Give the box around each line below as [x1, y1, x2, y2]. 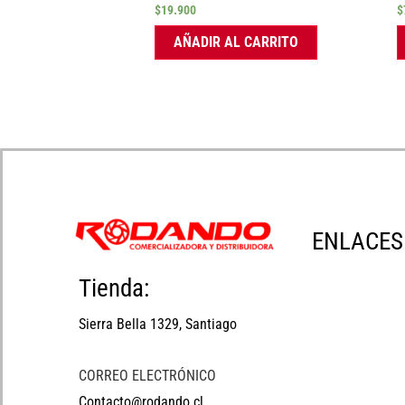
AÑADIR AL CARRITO [174, 33, 299, 52]
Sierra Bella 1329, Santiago [79, 315, 237, 333]
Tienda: [79, 273, 149, 303]
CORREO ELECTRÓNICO [79, 366, 216, 384]
